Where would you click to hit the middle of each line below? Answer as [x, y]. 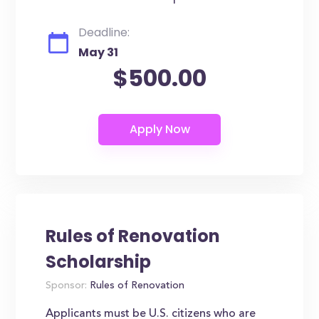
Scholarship [99, 262]
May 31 [99, 52]
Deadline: [104, 32]
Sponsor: [67, 286]
